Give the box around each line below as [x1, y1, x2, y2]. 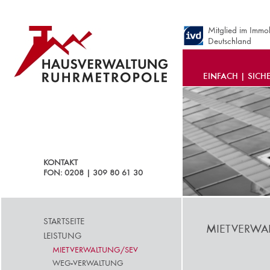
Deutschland [208, 36, 251, 46]
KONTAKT [43, 157, 78, 168]
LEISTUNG [43, 230, 81, 241]
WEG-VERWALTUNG [52, 258, 124, 268]
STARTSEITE [43, 216, 84, 227]
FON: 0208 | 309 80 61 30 [43, 168, 143, 178]
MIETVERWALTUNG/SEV [52, 245, 138, 255]
